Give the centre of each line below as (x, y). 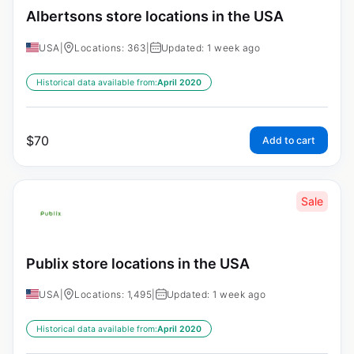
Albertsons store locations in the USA (155, 16)
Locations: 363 (110, 47)
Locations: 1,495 (113, 295)
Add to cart (289, 140)
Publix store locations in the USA (138, 263)
